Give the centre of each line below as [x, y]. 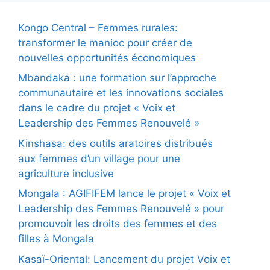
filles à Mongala [56, 239]
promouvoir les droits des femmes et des [118, 224]
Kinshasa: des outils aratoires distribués [115, 143]
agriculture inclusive [66, 173]
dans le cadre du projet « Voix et [97, 108]
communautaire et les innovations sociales [121, 93]
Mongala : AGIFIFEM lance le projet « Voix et [124, 194]
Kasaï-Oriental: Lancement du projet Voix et [124, 259]
